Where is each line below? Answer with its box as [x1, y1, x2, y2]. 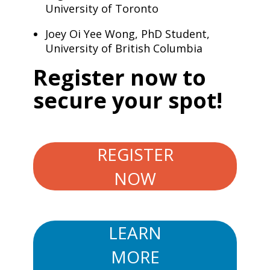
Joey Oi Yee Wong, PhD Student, [45, 27, 210, 41]
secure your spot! [33, 86, 222, 115]
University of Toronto [45, 1, 159, 16]
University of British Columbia [45, 41, 202, 55]
